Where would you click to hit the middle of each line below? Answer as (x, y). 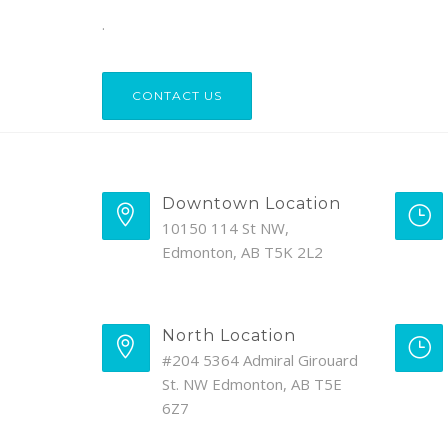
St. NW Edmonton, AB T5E (252, 384)
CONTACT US (177, 95)
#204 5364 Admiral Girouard (260, 360)
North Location (229, 335)
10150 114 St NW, (225, 228)
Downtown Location (251, 203)
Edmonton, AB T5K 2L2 (242, 252)
